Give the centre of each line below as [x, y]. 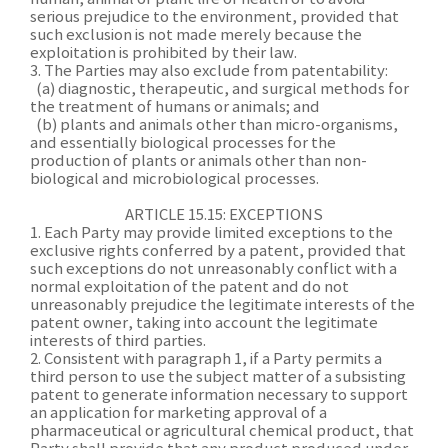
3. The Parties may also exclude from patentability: [209, 71]
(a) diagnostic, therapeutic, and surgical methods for [219, 89]
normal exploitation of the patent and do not [189, 287]
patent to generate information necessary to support [219, 395]
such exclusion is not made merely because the [196, 35]
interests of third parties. [118, 341]
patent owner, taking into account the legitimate [204, 323]
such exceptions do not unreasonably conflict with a [213, 269]
